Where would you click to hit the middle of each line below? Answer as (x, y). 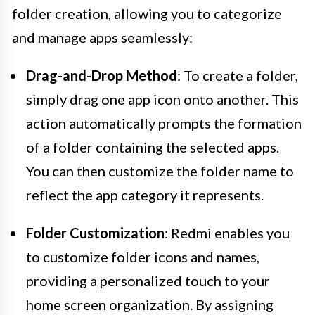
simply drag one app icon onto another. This (162, 99)
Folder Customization (95, 232)
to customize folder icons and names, (143, 256)
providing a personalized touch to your (148, 280)
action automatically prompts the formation (164, 123)
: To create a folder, (238, 75)
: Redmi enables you (227, 232)
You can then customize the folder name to (160, 171)
